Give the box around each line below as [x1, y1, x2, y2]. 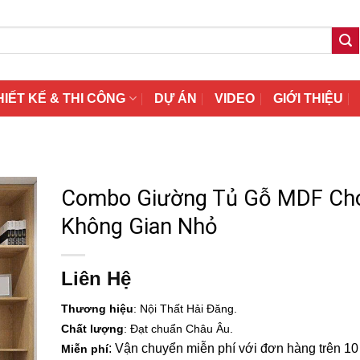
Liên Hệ [61, 268, 131, 289]
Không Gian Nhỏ [61, 214, 218, 239]
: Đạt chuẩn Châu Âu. [124, 322, 233, 335]
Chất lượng [61, 322, 124, 335]
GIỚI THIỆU [272, 92, 343, 105]
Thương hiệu [61, 302, 133, 315]
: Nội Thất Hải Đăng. [133, 302, 237, 315]
